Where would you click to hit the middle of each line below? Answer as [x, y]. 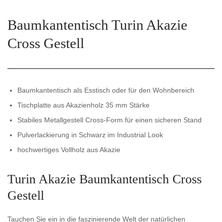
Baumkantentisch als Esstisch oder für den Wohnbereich [106, 90]
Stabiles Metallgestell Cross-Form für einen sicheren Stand [110, 120]
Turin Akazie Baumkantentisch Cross [105, 179]
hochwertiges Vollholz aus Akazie [69, 150]
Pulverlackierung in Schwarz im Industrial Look [90, 135]
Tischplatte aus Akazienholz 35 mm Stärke [83, 105]
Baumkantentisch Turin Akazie [97, 25]
